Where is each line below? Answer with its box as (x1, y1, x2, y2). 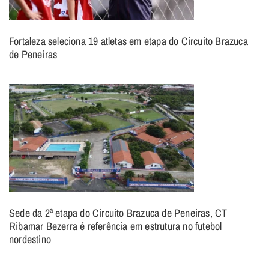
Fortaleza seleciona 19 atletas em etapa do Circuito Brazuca (9, 33, 248, 49)
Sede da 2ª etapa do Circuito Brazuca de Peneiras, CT (9, 205, 228, 220)
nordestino (9, 231, 51, 247)
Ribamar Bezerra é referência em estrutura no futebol (9, 218, 222, 234)
